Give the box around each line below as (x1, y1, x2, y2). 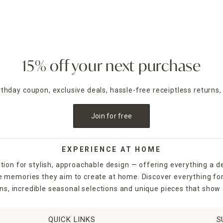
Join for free (91, 112, 132, 120)
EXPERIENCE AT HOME (62, 145, 161, 154)
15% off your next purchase (22, 60, 201, 75)
